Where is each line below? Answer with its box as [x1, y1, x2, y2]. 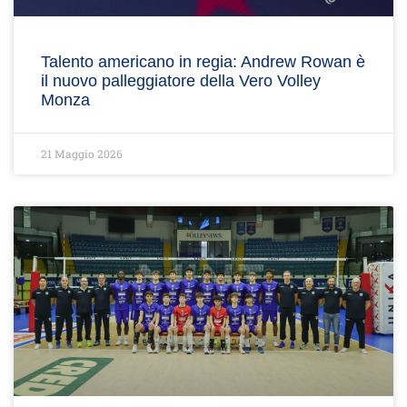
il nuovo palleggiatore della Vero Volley [41, 72, 321, 90]
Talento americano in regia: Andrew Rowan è [41, 53, 365, 71]
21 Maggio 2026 [41, 146, 123, 161]
